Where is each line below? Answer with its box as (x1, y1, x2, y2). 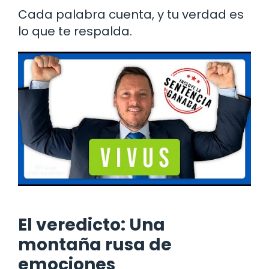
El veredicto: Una (18, 213, 165, 237)
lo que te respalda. (18, 23, 132, 40)
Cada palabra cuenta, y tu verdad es (18, 6, 244, 23)
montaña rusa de (18, 233, 172, 257)
